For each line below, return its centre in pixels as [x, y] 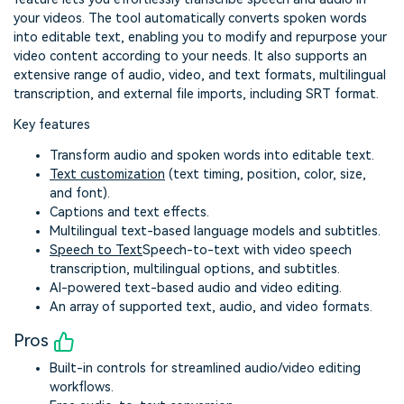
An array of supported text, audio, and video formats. [211, 307]
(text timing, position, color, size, [266, 174]
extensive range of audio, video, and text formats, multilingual [200, 76]
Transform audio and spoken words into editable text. [212, 155]
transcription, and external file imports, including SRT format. [196, 95]
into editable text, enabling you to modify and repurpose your [200, 38]
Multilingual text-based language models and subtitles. [215, 231]
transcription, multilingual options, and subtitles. [195, 269]
